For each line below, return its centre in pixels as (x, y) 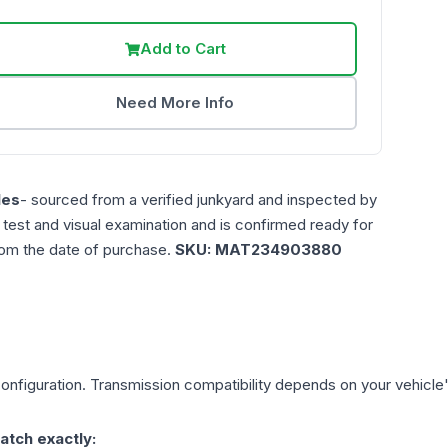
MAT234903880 (278, 250)
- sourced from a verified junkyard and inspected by (198, 200)
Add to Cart (182, 49)
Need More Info (175, 103)
